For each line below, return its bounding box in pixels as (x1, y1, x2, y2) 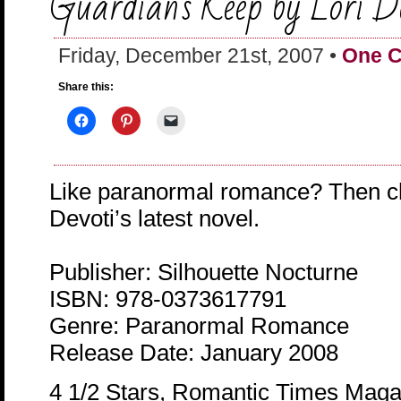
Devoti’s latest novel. (49, 206, 260, 232)
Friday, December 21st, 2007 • (58, 44, 342, 67)
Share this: (58, 81, 114, 94)
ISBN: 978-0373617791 (49, 286, 286, 311)
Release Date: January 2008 (49, 339, 338, 365)
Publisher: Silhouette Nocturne (49, 259, 358, 285)
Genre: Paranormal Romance (49, 312, 349, 338)
